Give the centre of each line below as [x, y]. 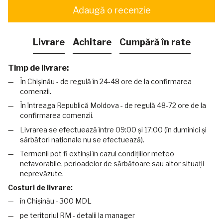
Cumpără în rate [155, 42]
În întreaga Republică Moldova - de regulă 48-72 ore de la [113, 106]
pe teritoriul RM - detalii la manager [77, 215]
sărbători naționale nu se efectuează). [82, 139]
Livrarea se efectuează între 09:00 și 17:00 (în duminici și [113, 129]
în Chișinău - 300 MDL [56, 201]
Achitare [92, 42]
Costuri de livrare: [40, 188]
